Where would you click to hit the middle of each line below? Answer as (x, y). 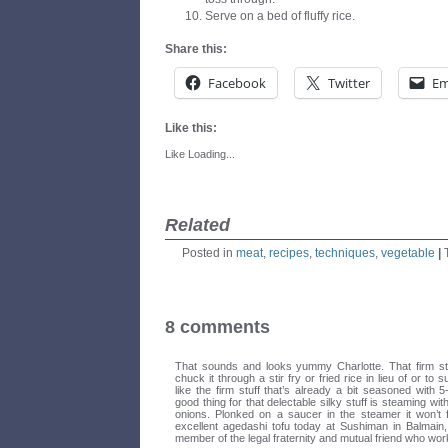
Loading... (211, 153)
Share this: (196, 48)
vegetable (408, 252)
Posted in (209, 252)
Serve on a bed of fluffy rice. (280, 16)
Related (197, 224)
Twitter (349, 82)
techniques (345, 252)
